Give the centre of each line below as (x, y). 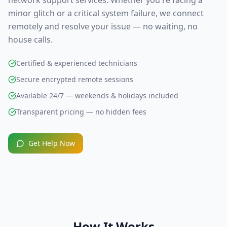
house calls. (30, 40)
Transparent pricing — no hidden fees (81, 112)
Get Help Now (52, 143)
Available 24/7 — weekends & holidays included (97, 96)
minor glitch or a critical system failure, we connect (106, 13)
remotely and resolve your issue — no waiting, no (103, 26)
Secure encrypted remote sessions (75, 79)
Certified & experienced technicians (77, 63)
